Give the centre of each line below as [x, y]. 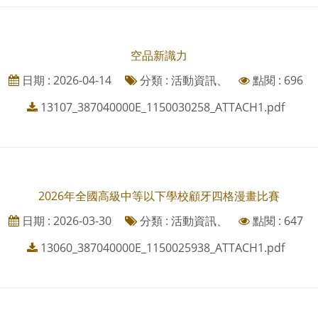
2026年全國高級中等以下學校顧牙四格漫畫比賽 [159, 196]
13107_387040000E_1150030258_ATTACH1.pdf [162, 108]
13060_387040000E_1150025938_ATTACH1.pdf [162, 248]
